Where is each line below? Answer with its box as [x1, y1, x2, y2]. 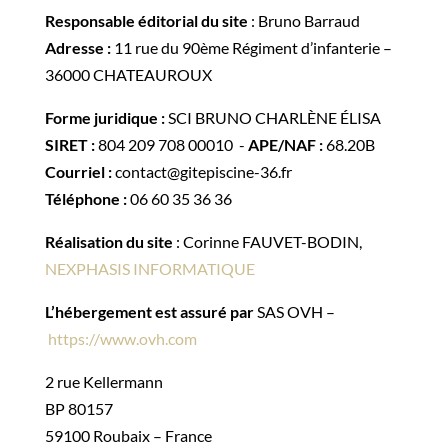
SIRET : [44, 135, 95, 154]
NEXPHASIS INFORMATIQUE [44, 259, 255, 278]
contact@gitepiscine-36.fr [111, 162, 292, 181]
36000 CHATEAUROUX [44, 65, 212, 84]
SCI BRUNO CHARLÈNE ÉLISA [164, 108, 381, 127]
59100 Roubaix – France [44, 426, 212, 445]
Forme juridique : [44, 108, 165, 127]
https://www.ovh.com [47, 329, 197, 348]
